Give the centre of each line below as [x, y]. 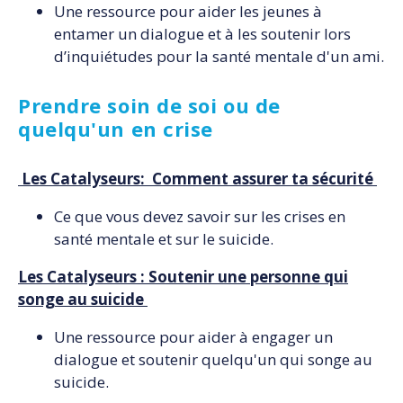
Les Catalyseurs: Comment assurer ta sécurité [197, 178]
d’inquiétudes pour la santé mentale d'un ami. [219, 57]
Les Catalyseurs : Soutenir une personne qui [183, 276]
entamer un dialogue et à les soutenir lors [202, 34]
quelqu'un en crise [119, 129]
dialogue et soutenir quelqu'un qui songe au [213, 359]
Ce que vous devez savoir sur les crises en [200, 216]
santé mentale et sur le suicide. [166, 238]
